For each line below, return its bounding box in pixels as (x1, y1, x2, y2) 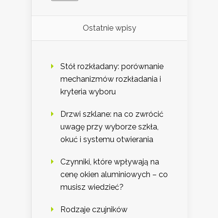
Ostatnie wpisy (82, 23, 136, 33)
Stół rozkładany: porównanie (60, 61, 163, 71)
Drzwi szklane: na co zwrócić (60, 109, 163, 119)
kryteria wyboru (60, 87, 116, 96)
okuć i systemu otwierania (60, 134, 153, 144)
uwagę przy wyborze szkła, (60, 122, 159, 131)
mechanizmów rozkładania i (60, 74, 161, 84)
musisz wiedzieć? (60, 182, 124, 192)
